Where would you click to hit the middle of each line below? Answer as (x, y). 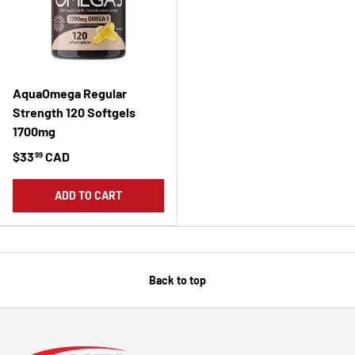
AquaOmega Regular (70, 93)
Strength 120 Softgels (74, 112)
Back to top (177, 280)
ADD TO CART (88, 195)
